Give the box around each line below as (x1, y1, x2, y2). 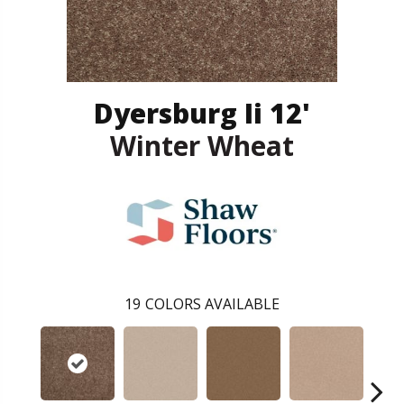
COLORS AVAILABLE (145, 294, 280, 315)
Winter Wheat (110, 127, 294, 165)
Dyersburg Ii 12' (94, 95, 310, 133)
